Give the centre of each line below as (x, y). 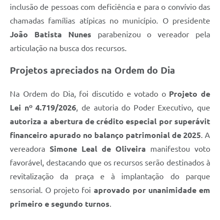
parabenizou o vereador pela (151, 34)
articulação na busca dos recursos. (68, 48)
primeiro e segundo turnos (60, 204)
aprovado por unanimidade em (152, 190)
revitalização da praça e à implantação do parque (110, 177)
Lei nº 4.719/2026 (43, 108)
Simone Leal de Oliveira (98, 149)
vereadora (30, 149)
